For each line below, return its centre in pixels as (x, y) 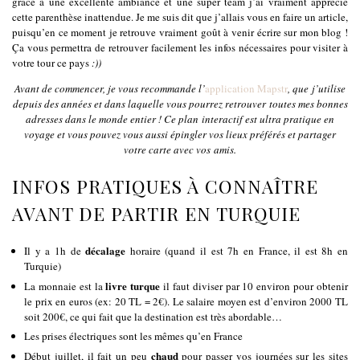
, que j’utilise (317, 88)
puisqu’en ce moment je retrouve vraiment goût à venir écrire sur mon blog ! (180, 32)
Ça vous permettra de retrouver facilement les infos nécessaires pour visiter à (180, 47)
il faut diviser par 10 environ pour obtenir (254, 286)
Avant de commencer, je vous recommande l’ (110, 88)
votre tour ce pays (52, 62)
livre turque (133, 285)
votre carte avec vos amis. (180, 149)
